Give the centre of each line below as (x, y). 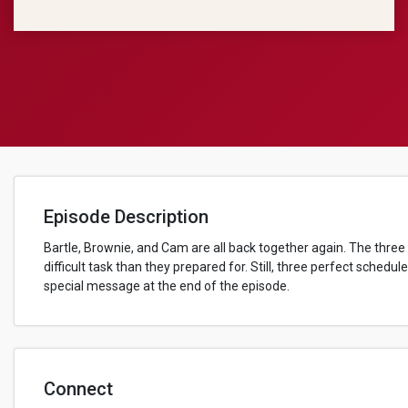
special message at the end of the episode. (167, 286)
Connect (78, 389)
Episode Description (126, 217)
